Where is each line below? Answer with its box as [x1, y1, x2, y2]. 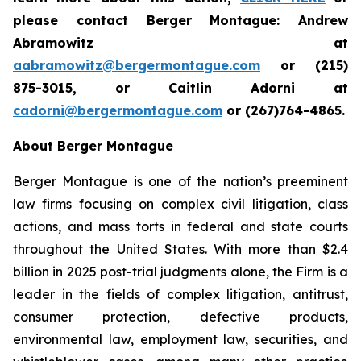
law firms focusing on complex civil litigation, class [13, 196, 348, 212]
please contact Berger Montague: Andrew [13, 12, 348, 28]
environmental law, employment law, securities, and [13, 331, 348, 347]
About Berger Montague [13, 138, 173, 154]
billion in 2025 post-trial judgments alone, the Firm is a [13, 263, 348, 280]
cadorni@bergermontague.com [13, 102, 222, 118]
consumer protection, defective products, [13, 309, 348, 325]
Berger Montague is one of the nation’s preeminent [13, 173, 348, 189]
